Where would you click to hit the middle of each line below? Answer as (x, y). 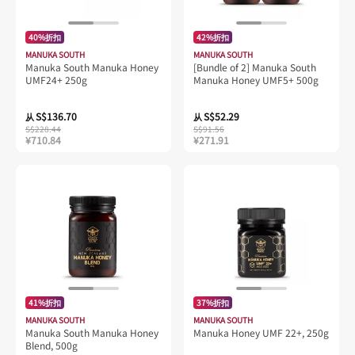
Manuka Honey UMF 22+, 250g (261, 333)
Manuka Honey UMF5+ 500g (256, 80)
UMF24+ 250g (56, 80)
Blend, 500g (52, 345)
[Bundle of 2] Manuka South (255, 67)
